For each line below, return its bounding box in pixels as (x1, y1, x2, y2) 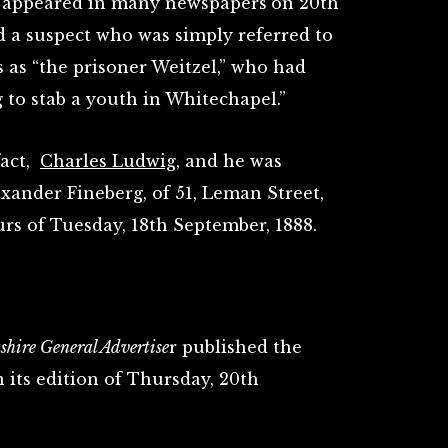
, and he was (176, 151, 282, 171)
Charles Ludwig (40, 151, 176, 171)
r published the (169, 337, 302, 357)
